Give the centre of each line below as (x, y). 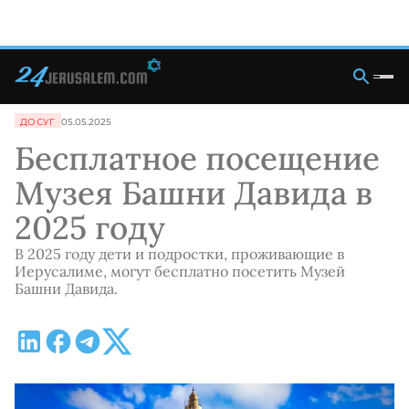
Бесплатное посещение (197, 158)
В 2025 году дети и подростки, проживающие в (179, 254)
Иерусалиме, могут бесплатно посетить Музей (180, 271)
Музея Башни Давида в (194, 193)
